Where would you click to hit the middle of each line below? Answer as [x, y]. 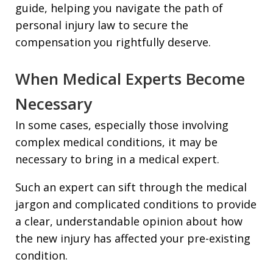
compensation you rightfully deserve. [113, 42]
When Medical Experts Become [130, 78]
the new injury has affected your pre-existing [133, 238]
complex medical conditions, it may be [116, 142]
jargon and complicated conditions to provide [136, 204]
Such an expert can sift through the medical [131, 187]
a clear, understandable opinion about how [129, 221]
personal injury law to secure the [102, 25]
